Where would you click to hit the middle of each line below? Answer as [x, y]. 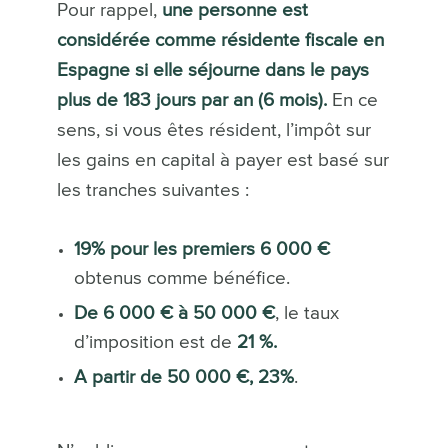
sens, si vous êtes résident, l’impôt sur [213, 131]
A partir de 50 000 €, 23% [183, 378]
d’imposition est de [155, 343]
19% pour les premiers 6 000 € [201, 250]
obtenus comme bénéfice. [181, 279]
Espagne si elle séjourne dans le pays [212, 71]
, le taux [306, 314]
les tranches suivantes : [152, 191]
